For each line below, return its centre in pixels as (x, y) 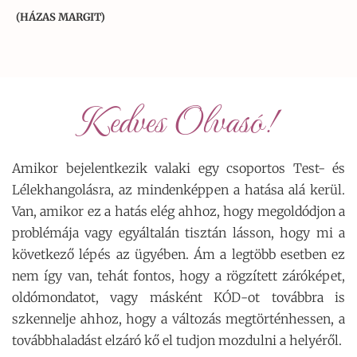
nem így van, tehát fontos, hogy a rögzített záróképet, (178, 276)
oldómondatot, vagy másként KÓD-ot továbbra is (178, 298)
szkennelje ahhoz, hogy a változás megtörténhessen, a (178, 319)
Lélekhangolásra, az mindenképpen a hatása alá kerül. (178, 190)
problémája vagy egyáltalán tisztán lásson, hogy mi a (178, 233)
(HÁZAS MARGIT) (61, 18)
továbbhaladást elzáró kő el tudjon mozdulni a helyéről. (177, 341)
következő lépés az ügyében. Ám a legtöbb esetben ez (178, 255)
